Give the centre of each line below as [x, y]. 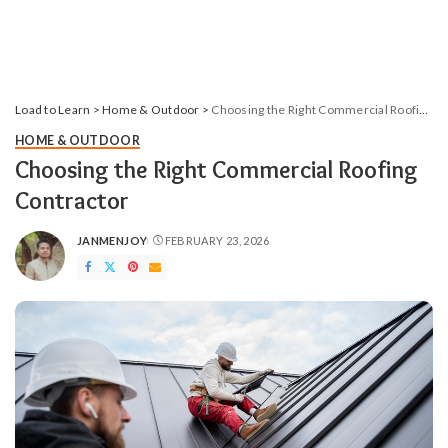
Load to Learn [53, 109]
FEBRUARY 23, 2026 [216, 240]
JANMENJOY [112, 240]
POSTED [100, 248]
